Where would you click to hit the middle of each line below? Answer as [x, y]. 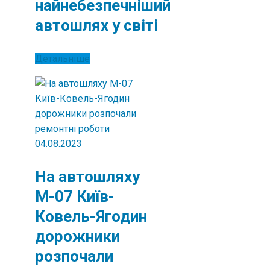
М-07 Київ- [75, 196]
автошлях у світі [96, 25]
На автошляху [87, 177]
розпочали [74, 256]
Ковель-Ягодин [91, 216]
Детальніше [62, 59]
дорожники [77, 236]
